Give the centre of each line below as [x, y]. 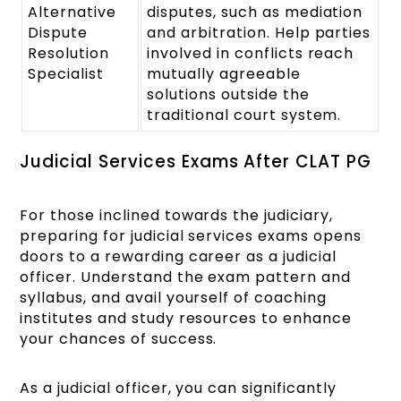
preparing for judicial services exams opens [191, 235]
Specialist [66, 73]
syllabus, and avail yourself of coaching [173, 297]
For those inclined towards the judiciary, [176, 215]
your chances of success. [119, 338]
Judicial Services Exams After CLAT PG [196, 162]
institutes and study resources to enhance [186, 318]
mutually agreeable [224, 73]
